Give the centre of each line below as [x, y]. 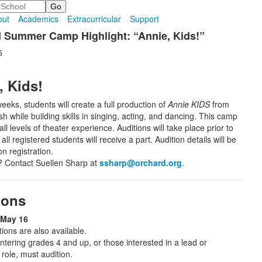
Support [145, 19]
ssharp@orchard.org [140, 163]
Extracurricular [94, 19]
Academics [39, 19]
